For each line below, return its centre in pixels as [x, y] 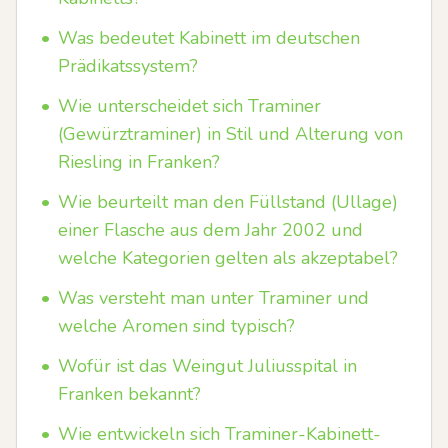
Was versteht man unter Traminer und [213, 298]
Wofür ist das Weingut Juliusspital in [207, 366]
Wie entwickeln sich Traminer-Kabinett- [219, 434]
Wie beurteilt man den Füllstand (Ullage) [228, 202]
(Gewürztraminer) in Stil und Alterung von [230, 134]
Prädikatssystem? [128, 66]
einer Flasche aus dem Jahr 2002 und [210, 230]
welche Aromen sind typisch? [176, 326]
